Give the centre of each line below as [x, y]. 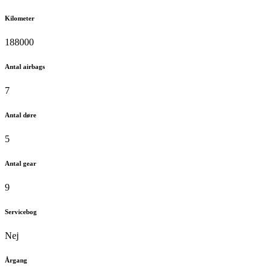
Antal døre [21, 115]
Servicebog [21, 211]
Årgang [16, 260]
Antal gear [21, 163]
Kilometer [20, 18]
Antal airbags [25, 66]
